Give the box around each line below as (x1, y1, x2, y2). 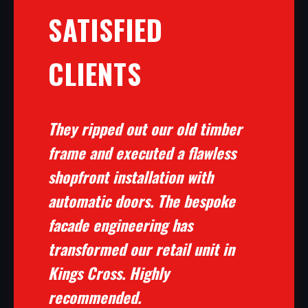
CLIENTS (48, 53, 142, 94)
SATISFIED (48, 9, 163, 50)
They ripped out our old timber (48, 117, 242, 140)
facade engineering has (48, 213, 192, 236)
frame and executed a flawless (48, 141, 236, 164)
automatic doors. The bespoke (48, 189, 235, 212)
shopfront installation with (48, 165, 213, 188)
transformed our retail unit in (48, 237, 234, 260)
